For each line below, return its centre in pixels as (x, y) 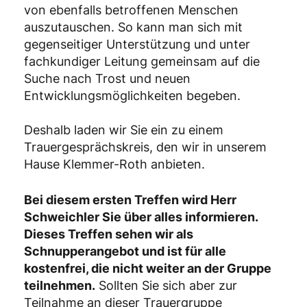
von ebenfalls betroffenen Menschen (131, 10)
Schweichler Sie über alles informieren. (141, 217)
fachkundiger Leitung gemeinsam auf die (142, 61)
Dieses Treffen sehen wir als (109, 234)
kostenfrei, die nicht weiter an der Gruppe (148, 268)
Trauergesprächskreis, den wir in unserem (145, 147)
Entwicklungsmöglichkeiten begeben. (132, 95)
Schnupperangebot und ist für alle (125, 251)
